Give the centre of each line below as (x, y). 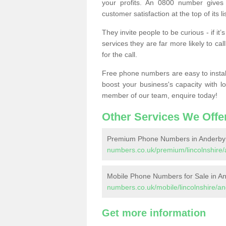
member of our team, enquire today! (160, 95)
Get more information (154, 213)
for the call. (120, 54)
